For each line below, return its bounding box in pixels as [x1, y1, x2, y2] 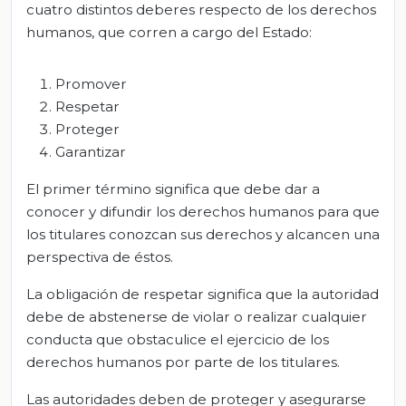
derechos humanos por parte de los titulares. [26, 353, 340, 371]
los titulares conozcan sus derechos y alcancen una [26, 225, 380, 243]
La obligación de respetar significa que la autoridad [26, 285, 379, 303]
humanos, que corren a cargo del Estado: [26, 23, 312, 41]
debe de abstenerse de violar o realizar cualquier [26, 307, 367, 325]
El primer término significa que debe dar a [26, 179, 320, 198]
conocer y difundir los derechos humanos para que [26, 202, 380, 220]
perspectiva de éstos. [26, 247, 173, 266]
